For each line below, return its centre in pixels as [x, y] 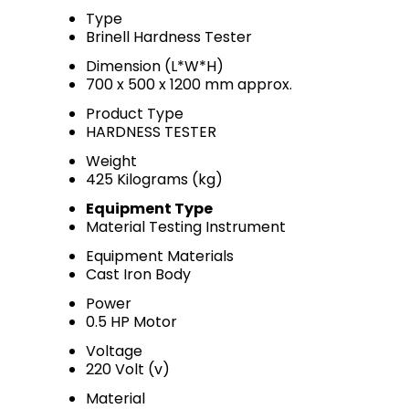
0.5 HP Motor [131, 322]
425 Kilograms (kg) [154, 179]
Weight [111, 161]
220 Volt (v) [128, 369]
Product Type [135, 114]
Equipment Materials [160, 256]
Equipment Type [149, 209]
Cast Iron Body [138, 274]
